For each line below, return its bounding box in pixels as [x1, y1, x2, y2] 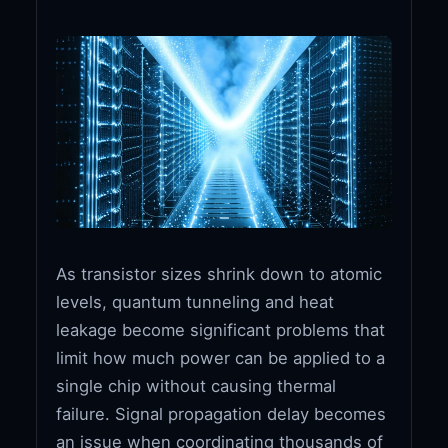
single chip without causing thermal [56, 375, 337, 396]
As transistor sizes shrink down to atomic [56, 263, 383, 284]
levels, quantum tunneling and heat [56, 291, 335, 312]
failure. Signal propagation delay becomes [56, 403, 387, 424]
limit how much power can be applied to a [56, 347, 386, 368]
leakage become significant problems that [56, 319, 386, 340]
